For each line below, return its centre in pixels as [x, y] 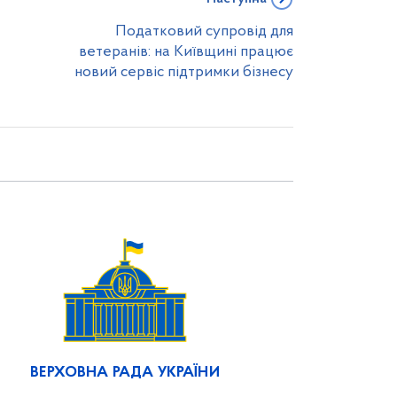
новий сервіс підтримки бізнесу [184, 72]
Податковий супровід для [204, 31]
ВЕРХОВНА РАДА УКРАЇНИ [125, 373]
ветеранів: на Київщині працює [186, 52]
